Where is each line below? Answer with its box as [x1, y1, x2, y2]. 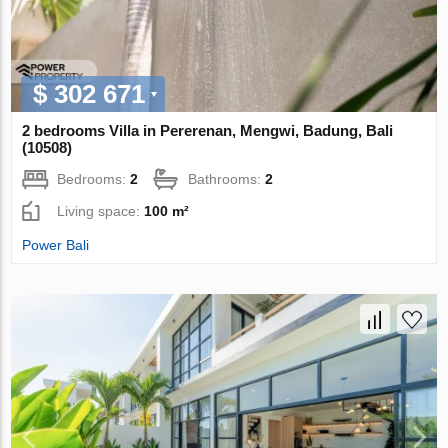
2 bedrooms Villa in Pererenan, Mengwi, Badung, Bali [22, 121, 394, 139]
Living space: [57, 202, 145, 219]
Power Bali [22, 236, 90, 253]
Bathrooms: [188, 170, 266, 187]
